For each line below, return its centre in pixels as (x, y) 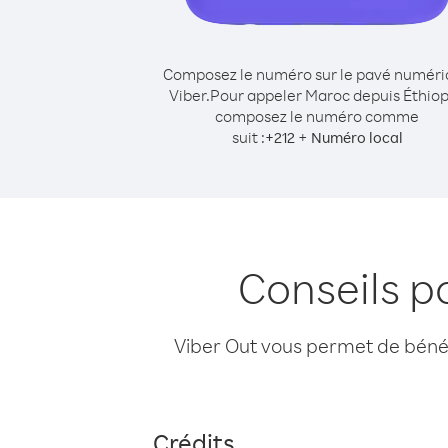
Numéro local (356, 137)
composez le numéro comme (317, 116)
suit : (248, 137)
